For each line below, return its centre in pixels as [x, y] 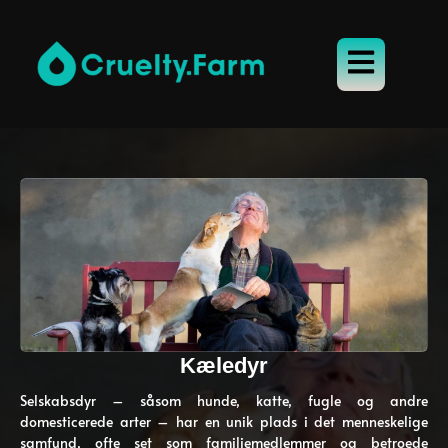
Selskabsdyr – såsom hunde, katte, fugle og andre [224, 400]
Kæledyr [224, 365]
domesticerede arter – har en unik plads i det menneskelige [224, 421]
